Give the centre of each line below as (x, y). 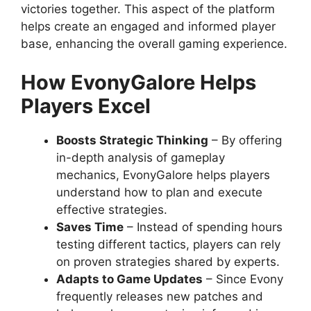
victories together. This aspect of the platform (148, 9)
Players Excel (86, 106)
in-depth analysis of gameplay (141, 157)
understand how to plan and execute (159, 192)
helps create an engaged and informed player (148, 27)
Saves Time (90, 227)
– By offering (245, 140)
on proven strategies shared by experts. (168, 261)
